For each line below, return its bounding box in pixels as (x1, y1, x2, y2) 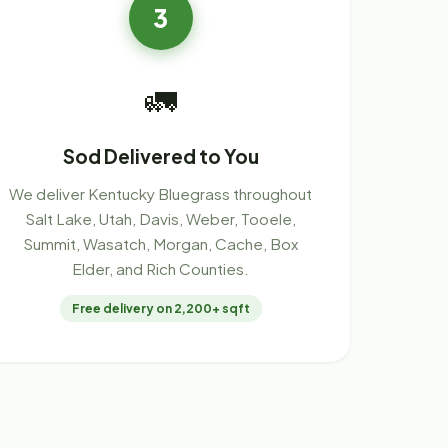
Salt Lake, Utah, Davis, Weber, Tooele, (25, 209, 297, 229)
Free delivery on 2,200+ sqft (71, 301, 250, 317)
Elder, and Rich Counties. (72, 259, 250, 279)
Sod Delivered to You (62, 144, 259, 169)
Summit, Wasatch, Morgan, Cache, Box (23, 234, 299, 254)
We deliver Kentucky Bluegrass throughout (9, 184, 313, 204)
